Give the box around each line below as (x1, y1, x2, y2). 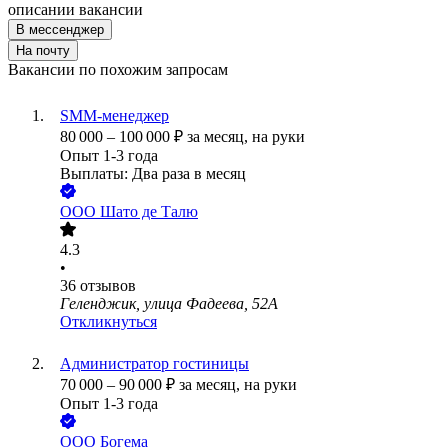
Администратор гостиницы (60, 355, 249, 373)
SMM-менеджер (60, 107, 169, 125)
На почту (16, 43, 70, 59)
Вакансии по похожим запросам (8, 61, 228, 79)
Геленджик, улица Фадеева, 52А (60, 295, 278, 313)
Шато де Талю (100, 203, 198, 221)
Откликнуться (60, 313, 157, 331)
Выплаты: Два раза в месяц (60, 165, 246, 183)
